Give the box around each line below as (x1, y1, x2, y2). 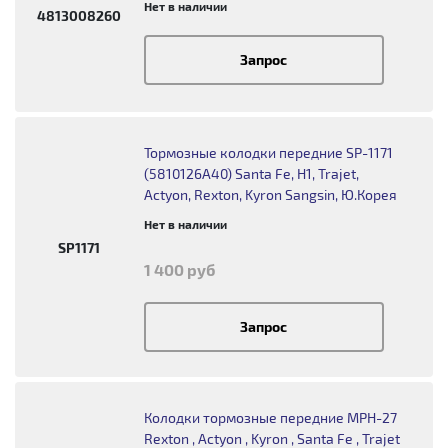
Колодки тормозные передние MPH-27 (143, 409, 397, 426)
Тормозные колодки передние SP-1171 (143, 144, 393, 161)
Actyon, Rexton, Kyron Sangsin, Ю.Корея (143, 186, 397, 203)
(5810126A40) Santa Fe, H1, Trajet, (143, 165, 359, 182)
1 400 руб (143, 260, 215, 279)
